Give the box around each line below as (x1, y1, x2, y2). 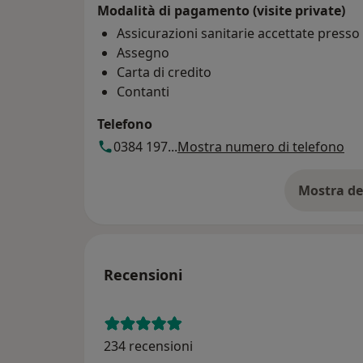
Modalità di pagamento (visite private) (97, 2, 345, 20)
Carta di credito (117, 63, 211, 82)
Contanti (117, 83, 169, 101)
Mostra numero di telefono (177, 138, 344, 156)
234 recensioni (104, 337, 193, 356)
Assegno (117, 44, 169, 62)
